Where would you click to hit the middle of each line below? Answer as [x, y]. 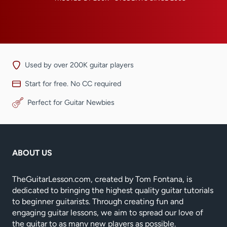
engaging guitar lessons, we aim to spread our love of [108, 213]
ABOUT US [32, 153]
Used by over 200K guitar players [80, 65]
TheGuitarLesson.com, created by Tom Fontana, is [102, 179]
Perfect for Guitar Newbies [71, 103]
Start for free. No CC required [73, 83]
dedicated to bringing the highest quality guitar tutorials [113, 191]
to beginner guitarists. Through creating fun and [98, 202]
